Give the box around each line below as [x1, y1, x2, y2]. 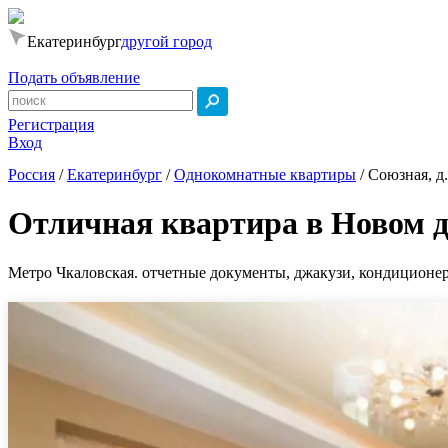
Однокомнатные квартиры [174, 166, 356, 183]
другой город [121, 33, 212, 50]
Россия [8, 166, 55, 183]
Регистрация [8, 116, 94, 133]
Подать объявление [8, 69, 140, 86]
